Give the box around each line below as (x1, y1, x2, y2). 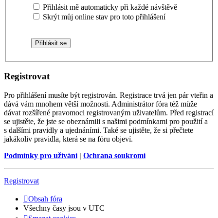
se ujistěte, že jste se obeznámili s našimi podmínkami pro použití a (4, 117, 208, 126)
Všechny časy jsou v (23, 203, 89, 212)
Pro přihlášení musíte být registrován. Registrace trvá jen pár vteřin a (4, 91, 213, 99)
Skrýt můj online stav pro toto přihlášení (41, 13, 165, 21)
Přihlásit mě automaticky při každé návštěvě (41, 3, 177, 12)
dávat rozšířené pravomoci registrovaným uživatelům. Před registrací (4, 108, 214, 117)
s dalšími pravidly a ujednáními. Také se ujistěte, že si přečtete (4, 126, 193, 134)
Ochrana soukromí (83, 151, 145, 160)
